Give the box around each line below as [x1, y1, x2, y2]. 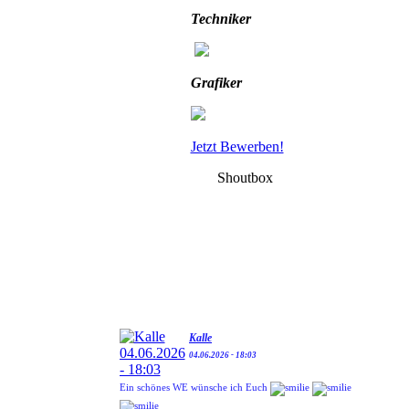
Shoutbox [217, 170, 273, 185]
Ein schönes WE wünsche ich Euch [120, 375, 270, 387]
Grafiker [190, 75, 253, 90]
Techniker [190, 11, 251, 26]
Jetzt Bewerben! [190, 139, 284, 154]
